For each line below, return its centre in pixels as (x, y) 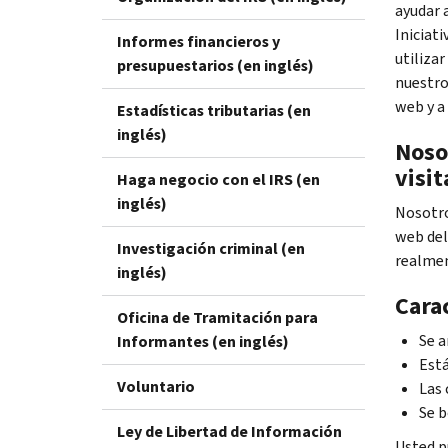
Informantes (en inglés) (203, 341)
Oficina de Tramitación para (217, 317)
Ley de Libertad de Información (229, 431)
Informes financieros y (198, 41)
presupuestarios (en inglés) (215, 65)
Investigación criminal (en (211, 248)
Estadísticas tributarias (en (214, 110)
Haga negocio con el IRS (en (218, 179)
